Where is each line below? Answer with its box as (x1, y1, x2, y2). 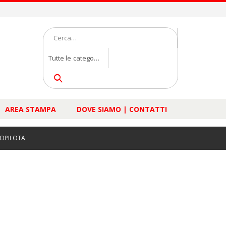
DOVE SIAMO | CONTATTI (77, 104, 167, 114)
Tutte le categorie (48, 53, 102, 63)
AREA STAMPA (5, 104, 56, 114)
